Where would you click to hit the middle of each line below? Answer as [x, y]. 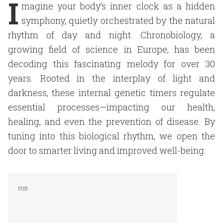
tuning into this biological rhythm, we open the [111, 136]
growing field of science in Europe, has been [111, 49]
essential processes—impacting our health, [111, 107]
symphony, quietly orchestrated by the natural [118, 20]
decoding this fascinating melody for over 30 [111, 64]
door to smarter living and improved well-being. [107, 150]
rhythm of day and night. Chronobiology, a [111, 35]
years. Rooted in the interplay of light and [111, 78]
